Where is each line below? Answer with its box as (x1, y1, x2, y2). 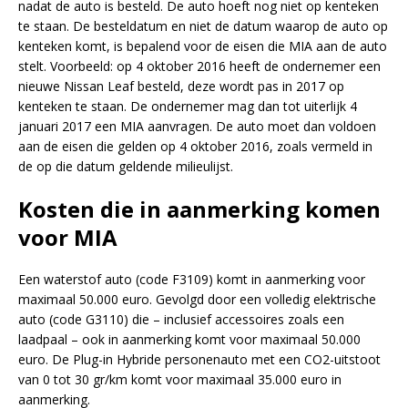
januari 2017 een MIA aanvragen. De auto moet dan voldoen (18, 117, 376, 135)
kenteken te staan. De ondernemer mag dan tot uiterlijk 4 (18, 97, 357, 115)
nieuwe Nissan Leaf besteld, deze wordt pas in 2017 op (18, 76, 344, 95)
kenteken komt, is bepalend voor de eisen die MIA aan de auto (18, 36, 387, 55)
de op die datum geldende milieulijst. (18, 157, 233, 175)
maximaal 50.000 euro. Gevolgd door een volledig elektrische (18, 290, 376, 308)
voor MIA (18, 221, 117, 252)
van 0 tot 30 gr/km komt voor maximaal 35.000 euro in (18, 370, 342, 388)
